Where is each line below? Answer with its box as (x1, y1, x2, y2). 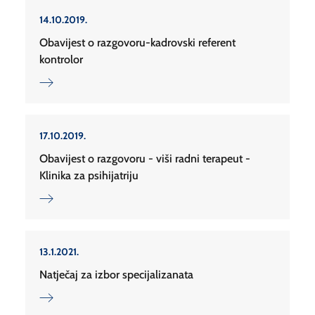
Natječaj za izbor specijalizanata (39, 268, 193, 282)
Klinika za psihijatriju (39, 169, 139, 183)
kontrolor (39, 53, 83, 67)
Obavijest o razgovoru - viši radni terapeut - (39, 152, 250, 166)
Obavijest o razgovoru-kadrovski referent (39, 36, 236, 50)
